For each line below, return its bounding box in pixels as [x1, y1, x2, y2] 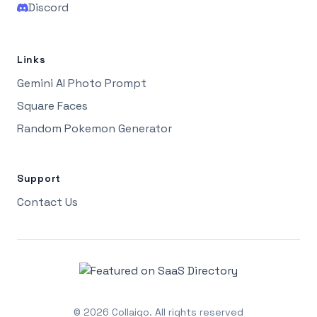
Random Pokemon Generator [17, 121, 172, 136]
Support [17, 172, 61, 185]
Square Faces [17, 98, 88, 113]
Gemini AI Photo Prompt [17, 76, 146, 91]
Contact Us [17, 195, 78, 209]
